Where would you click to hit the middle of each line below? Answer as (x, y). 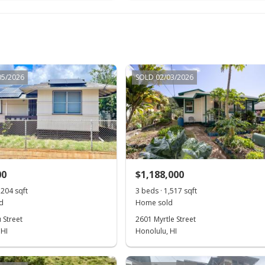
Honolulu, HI (156, 231)
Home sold (154, 203)
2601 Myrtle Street (166, 219)
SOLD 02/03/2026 (165, 77)
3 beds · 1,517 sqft (167, 191)
